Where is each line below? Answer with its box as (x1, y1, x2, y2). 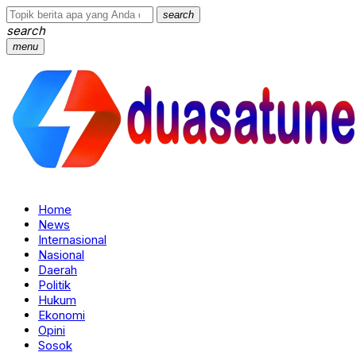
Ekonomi (38, 308, 85, 323)
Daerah (38, 262, 77, 277)
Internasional (38, 232, 106, 247)
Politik (38, 277, 71, 292)
